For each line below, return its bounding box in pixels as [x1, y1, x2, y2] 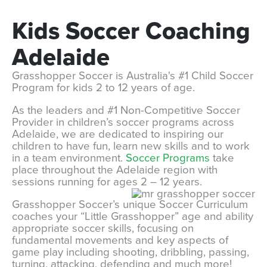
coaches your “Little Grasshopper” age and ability [12, 210, 253, 223]
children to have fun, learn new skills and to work [12, 139, 250, 153]
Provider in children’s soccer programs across [12, 116, 234, 129]
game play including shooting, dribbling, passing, [12, 246, 249, 259]
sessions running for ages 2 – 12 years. [12, 175, 205, 188]
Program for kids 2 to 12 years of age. [12, 81, 195, 94]
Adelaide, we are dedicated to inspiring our [12, 128, 223, 141]
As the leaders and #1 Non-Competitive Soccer [12, 104, 240, 117]
